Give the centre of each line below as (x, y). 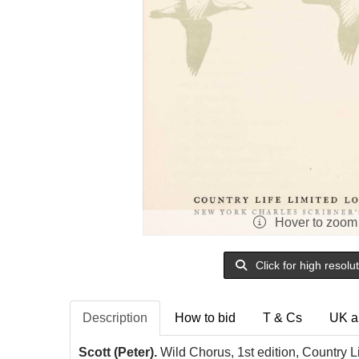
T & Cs (282, 318)
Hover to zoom (314, 222)
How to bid (205, 318)
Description (115, 318)
